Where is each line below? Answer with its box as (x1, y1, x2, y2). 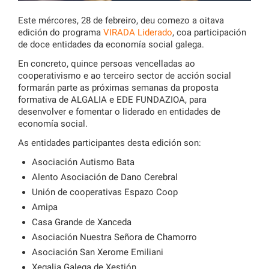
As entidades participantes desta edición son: (18, 138, 201, 149)
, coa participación (172, 27, 246, 38)
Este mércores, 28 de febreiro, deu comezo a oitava (18, 15, 224, 26)
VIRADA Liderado (103, 27, 172, 38)
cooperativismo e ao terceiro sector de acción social (18, 70, 231, 82)
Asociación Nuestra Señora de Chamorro (31, 232, 197, 243)
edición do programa (18, 27, 103, 38)
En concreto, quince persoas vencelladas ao (18, 58, 195, 70)
